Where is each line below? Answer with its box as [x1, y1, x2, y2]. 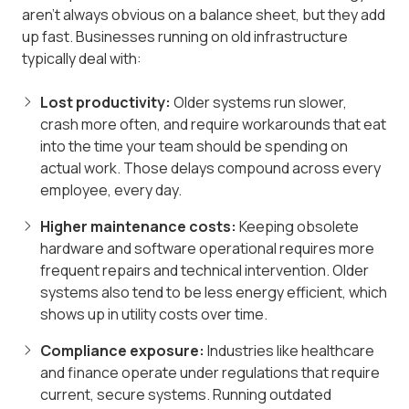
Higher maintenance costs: [40, 216, 236, 237]
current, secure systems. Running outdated [40, 384, 331, 405]
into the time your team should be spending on [40, 136, 348, 157]
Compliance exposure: [40, 341, 204, 362]
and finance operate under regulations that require [40, 362, 380, 383]
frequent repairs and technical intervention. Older [40, 260, 369, 281]
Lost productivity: [40, 92, 171, 113]
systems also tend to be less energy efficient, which [40, 282, 387, 303]
